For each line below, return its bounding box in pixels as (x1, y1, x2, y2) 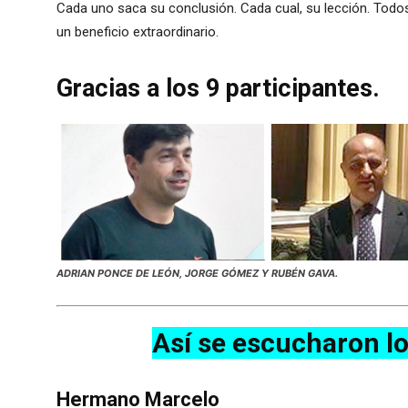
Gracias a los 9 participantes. (56, 74, 380, 104)
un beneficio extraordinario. (56, 24, 219, 41)
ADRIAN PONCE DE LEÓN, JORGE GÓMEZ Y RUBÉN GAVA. (56, 267, 338, 280)
